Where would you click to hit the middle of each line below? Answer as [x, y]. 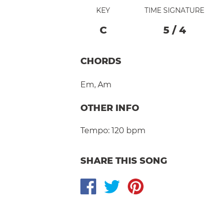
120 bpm [129, 130]
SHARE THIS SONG [124, 161]
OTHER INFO [110, 108]
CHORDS [101, 61]
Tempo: [95, 130]
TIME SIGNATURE [174, 10]
